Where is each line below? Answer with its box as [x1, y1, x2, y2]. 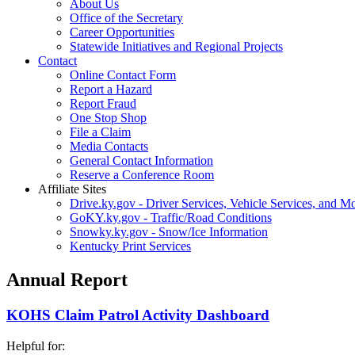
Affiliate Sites [38, 182, 106, 196]
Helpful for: [6, 338, 65, 353]
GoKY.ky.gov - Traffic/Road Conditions [70, 211, 272, 224]
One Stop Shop [70, 111, 147, 124]
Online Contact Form [70, 68, 176, 82]
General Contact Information [70, 154, 213, 167]
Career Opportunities [70, 25, 174, 39]
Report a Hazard [70, 82, 152, 96]
